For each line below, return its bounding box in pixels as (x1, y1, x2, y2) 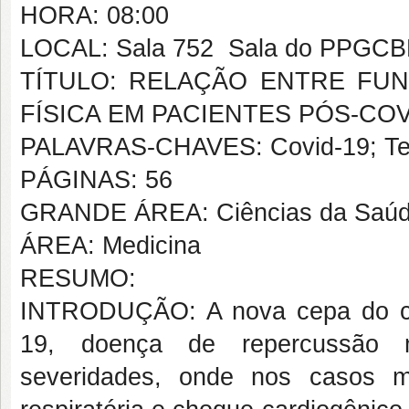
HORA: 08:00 (20, 2, 169, 29)
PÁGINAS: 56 (20, 166, 173, 194)
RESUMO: (20, 265, 136, 292)
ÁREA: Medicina (20, 232, 201, 259)
